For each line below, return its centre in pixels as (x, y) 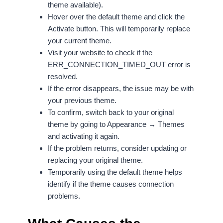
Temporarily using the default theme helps (115, 172)
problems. (65, 196)
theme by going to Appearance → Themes (116, 124)
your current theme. (81, 41)
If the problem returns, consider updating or (117, 148)
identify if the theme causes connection (111, 184)
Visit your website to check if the (100, 53)
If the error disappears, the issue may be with (121, 89)
